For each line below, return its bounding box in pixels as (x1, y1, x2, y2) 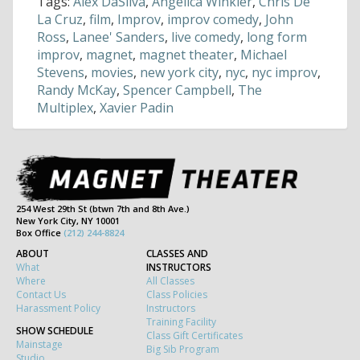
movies (91, 63, 133, 82)
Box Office (16, 227, 63, 239)
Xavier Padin (100, 99, 174, 117)
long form (247, 28, 307, 47)
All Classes (146, 274, 194, 288)
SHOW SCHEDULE (16, 324, 93, 338)
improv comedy (167, 10, 259, 29)
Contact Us (16, 288, 66, 302)
